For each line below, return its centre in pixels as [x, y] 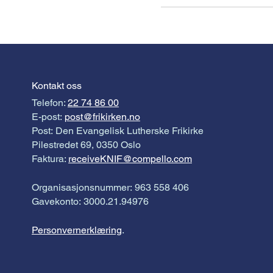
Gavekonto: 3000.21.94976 [90, 202]
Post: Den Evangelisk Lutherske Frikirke [118, 131]
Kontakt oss [57, 86]
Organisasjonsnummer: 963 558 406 [110, 188]
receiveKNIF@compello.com [130, 159]
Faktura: [50, 159]
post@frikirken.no [102, 117]
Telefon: [50, 103]
